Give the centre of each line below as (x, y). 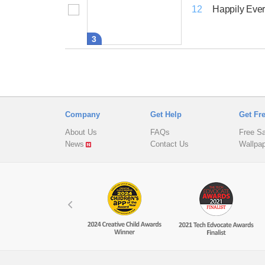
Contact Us (169, 144)
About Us (81, 132)
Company (83, 114)
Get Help (166, 114)
